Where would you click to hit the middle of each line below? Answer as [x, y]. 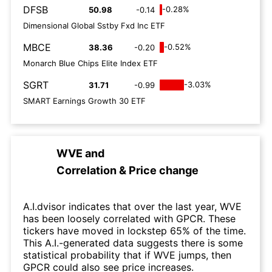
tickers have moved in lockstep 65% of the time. [134, 231]
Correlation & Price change [127, 170]
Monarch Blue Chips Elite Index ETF [90, 63]
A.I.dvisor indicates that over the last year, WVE [132, 206]
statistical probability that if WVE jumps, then [127, 255]
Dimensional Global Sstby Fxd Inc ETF [94, 25]
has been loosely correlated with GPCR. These [129, 219]
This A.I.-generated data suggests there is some [133, 243]
